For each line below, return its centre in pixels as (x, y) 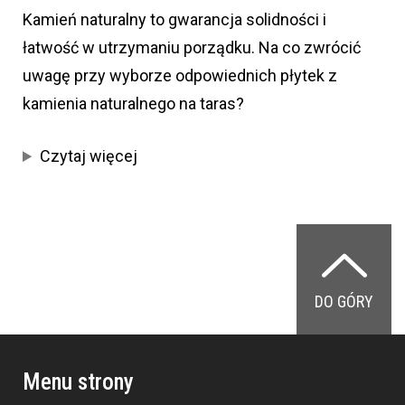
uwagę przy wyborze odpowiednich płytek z (180, 76)
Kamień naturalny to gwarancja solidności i (174, 20)
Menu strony (78, 382)
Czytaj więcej (89, 156)
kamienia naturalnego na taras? (133, 104)
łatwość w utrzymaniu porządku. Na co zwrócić (192, 48)
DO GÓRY (344, 302)
